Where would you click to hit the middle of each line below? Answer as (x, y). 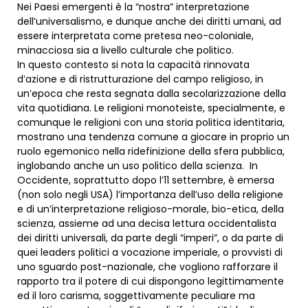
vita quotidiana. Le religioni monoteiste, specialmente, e (151, 108)
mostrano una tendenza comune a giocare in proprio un (153, 137)
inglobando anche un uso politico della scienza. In (137, 166)
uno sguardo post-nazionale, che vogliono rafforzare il (147, 267)
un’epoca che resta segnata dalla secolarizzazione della (152, 94)
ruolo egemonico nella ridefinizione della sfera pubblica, (151, 152)
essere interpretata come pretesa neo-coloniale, (135, 36)
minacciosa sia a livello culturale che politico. (125, 51)
